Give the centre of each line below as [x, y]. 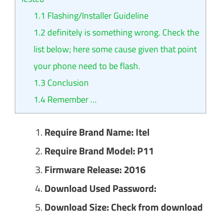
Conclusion [67, 82]
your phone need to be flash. [87, 66]
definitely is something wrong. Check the [122, 32]
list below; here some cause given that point [115, 49]
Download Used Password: [100, 188]
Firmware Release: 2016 [95, 169]
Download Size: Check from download [124, 207]
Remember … [71, 99]
